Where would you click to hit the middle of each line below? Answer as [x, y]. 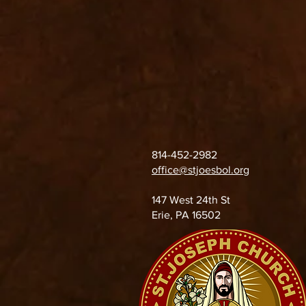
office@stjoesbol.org [200, 170]
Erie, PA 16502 [186, 215]
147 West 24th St [192, 200]
